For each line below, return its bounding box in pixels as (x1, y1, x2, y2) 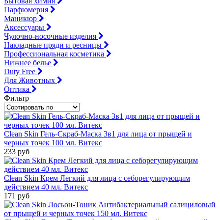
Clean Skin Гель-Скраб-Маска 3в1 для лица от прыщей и (4, 129, 192, 138)
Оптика (4, 84, 31, 93)
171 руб (4, 191, 29, 200)
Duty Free (4, 67, 37, 76)
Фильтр (4, 93, 29, 102)
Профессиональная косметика (4, 49, 106, 58)
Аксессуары (4, 23, 46, 31)
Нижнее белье (4, 58, 53, 67)
